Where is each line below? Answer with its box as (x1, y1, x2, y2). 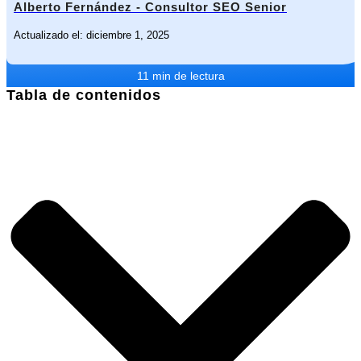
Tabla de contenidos (6, 87, 161, 104)
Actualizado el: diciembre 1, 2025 (14, 29, 169, 42)
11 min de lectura (136, 69, 225, 83)
